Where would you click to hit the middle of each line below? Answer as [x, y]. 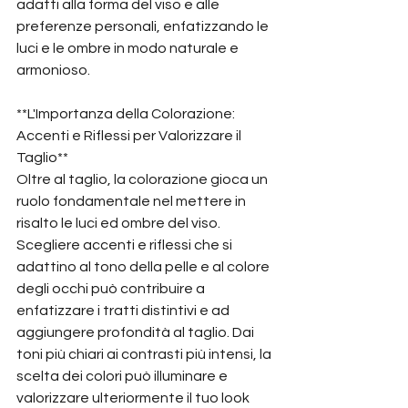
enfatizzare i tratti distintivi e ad [124, 311]
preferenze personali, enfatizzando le [144, 26]
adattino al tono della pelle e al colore [144, 267]
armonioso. [53, 70]
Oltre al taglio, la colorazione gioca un [143, 179]
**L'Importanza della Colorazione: [127, 114]
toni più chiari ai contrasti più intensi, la [145, 354]
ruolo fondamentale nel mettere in [133, 201]
